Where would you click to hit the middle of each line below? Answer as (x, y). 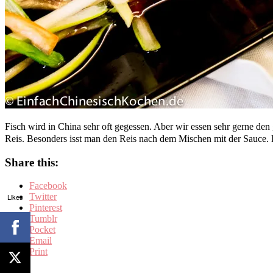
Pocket (42, 230)
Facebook (48, 186)
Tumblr (43, 219)
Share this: (32, 162)
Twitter (43, 197)
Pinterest (46, 208)
